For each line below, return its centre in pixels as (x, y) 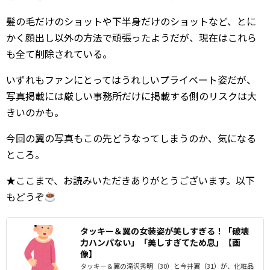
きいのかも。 (35, 112)
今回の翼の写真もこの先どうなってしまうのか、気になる (131, 138)
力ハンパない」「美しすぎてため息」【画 (160, 243)
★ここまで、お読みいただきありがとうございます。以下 (130, 181)
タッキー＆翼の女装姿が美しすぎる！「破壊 (165, 231)
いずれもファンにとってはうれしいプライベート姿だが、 (131, 80)
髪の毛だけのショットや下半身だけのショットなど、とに (131, 21)
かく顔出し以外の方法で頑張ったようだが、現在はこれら (131, 38)
